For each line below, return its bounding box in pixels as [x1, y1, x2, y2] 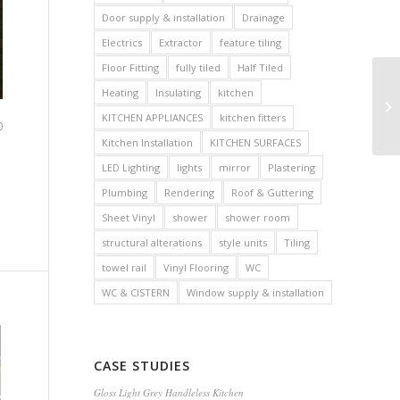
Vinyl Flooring [163, 261, 229, 274]
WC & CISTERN [102, 286, 171, 299]
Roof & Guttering [231, 186, 314, 199]
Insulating [155, 86, 202, 99]
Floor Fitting [102, 61, 160, 74]
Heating [102, 86, 139, 99]
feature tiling [220, 36, 282, 49]
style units [219, 236, 268, 249]
